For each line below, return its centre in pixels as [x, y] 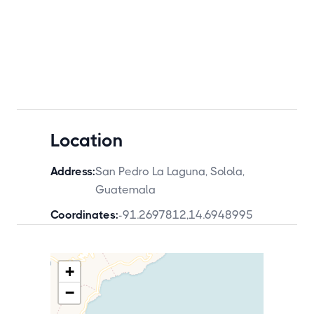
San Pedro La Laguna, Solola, [170, 171]
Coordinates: [84, 215]
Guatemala [125, 190]
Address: [73, 171]
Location [87, 140]
